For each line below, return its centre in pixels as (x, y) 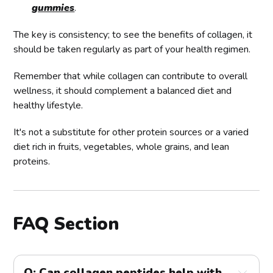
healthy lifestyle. (48, 105)
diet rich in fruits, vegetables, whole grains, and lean (122, 147)
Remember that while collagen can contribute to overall (131, 76)
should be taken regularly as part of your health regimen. (132, 49)
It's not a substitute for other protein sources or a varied (131, 132)
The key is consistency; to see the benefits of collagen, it (133, 34)
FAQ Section (66, 224)
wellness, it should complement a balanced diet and (123, 90)
